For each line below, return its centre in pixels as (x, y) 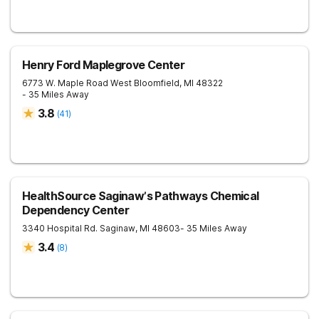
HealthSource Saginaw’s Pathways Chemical (141, 196)
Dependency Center (76, 210)
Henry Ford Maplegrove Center (104, 65)
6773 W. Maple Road (65, 83)
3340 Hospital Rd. (60, 228)
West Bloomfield (145, 83)
